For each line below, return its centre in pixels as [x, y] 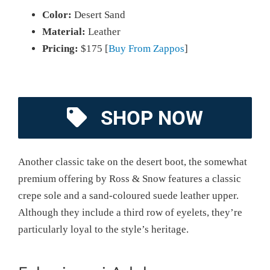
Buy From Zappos [146, 48]
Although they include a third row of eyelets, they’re [130, 212]
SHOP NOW [152, 118]
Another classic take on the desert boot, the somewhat [133, 162]
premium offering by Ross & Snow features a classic [130, 178]
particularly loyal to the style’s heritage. [103, 229]
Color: [57, 14]
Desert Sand [99, 14]
